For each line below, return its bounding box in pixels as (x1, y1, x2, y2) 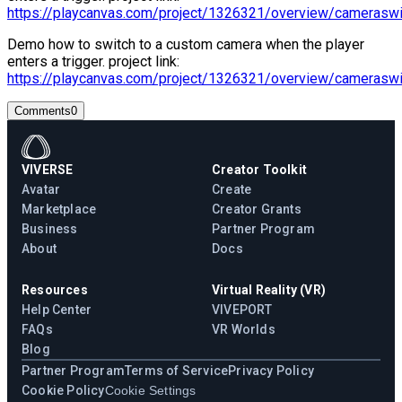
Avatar (22, 182, 61, 197)
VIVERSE (22, 162, 74, 178)
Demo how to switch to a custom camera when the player (7, 36, 364, 54)
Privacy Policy (228, 363, 315, 379)
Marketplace (22, 202, 97, 217)
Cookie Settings (104, 383, 197, 398)
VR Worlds (212, 322, 275, 337)
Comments (14, 104, 71, 118)
